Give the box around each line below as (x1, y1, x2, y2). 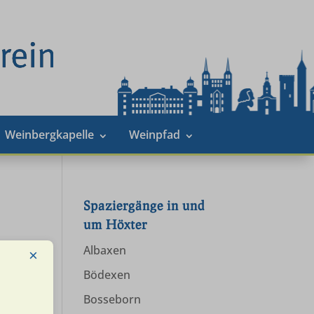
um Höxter (83, 217, 148, 232)
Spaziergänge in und (83, 198, 205, 213)
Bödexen (83, 267, 131, 282)
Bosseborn (83, 292, 142, 307)
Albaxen (83, 243, 127, 258)
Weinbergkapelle (4, 127, 94, 142)
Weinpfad (128, 127, 180, 142)
